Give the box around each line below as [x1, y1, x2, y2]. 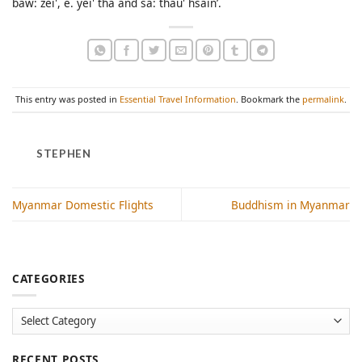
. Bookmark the [236, 93, 302, 106]
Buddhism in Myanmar [231, 196, 350, 213]
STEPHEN [36, 147, 91, 160]
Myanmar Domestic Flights [12, 196, 154, 213]
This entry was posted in [15, 93, 120, 106]
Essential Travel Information [120, 93, 236, 106]
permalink [302, 93, 344, 106]
